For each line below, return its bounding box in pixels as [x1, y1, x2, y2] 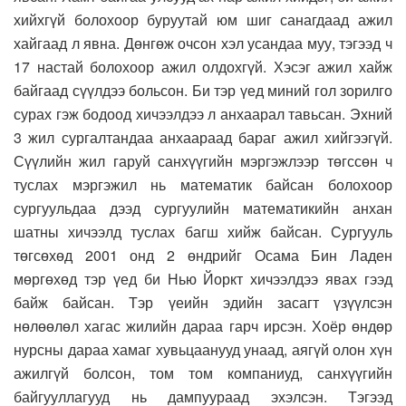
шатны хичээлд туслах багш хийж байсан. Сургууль [14, 221, 392, 243]
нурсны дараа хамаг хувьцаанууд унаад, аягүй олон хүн [14, 339, 392, 361]
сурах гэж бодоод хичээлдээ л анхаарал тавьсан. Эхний [14, 103, 392, 125]
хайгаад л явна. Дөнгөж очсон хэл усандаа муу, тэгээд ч [14, 33, 392, 54]
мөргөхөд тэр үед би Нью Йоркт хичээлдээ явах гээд [14, 268, 392, 290]
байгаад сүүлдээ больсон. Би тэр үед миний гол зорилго [14, 80, 392, 101]
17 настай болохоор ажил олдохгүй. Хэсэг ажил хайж [14, 56, 392, 78]
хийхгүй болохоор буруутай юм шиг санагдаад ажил [14, 9, 392, 31]
